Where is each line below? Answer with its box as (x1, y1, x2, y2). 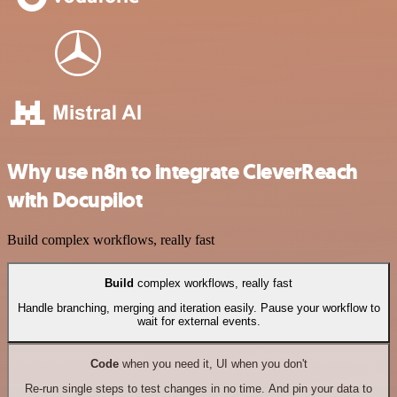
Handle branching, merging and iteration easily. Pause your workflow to (17, 301, 380, 315)
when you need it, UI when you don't (118, 357, 307, 371)
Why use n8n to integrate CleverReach (7, 157, 358, 186)
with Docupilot (7, 185, 143, 214)
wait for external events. (136, 315, 261, 329)
